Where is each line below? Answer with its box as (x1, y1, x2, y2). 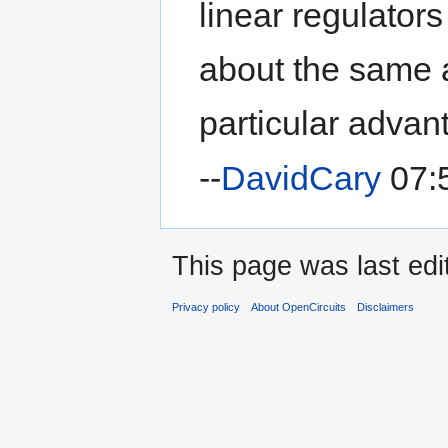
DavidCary (221, 159, 382, 198)
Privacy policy (172, 300, 240, 313)
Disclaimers (357, 300, 415, 313)
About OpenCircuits (251, 300, 347, 313)
